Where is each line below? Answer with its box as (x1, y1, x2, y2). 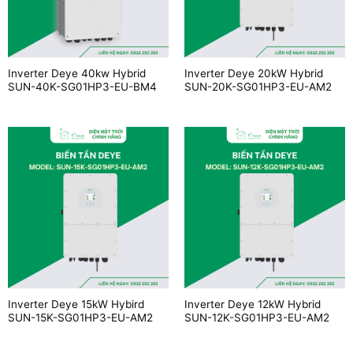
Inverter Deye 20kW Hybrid (184, 67, 323, 80)
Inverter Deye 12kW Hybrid (184, 297, 321, 310)
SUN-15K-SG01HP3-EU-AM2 (7, 310, 153, 324)
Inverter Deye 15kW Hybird (7, 297, 144, 310)
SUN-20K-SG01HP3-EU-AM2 (184, 80, 332, 94)
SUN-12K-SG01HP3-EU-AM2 (184, 310, 329, 324)
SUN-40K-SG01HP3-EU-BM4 (7, 80, 157, 94)
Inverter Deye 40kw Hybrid (7, 67, 146, 80)
